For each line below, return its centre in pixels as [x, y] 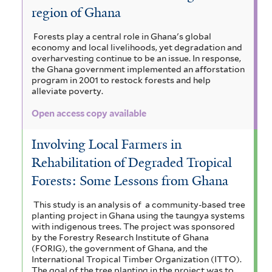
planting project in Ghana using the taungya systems [138, 215]
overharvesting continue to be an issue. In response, [136, 58]
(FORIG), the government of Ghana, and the [120, 248]
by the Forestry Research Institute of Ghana [120, 237]
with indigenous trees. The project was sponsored [133, 226]
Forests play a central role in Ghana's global [122, 36]
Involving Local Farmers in [107, 144]
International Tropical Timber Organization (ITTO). [137, 259]
